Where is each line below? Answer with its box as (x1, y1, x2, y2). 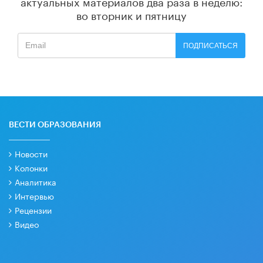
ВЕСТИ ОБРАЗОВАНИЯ (9, 120, 101, 129)
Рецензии (14, 203, 52, 216)
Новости (14, 146, 48, 160)
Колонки (14, 160, 48, 174)
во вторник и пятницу (76, 6, 187, 23)
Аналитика (14, 174, 56, 188)
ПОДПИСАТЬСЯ (183, 41, 238, 50)
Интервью (14, 188, 54, 202)
